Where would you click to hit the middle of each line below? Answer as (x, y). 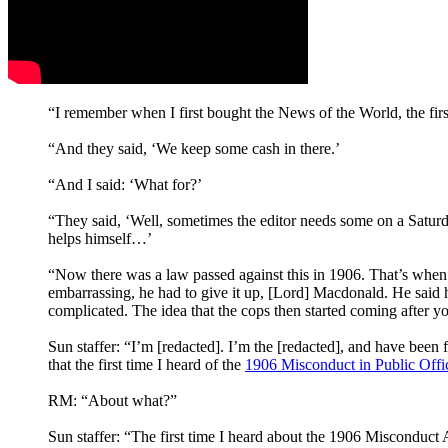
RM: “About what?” (112, 400)
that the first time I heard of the (146, 364)
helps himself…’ (100, 238)
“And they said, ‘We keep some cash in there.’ (194, 148)
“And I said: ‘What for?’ (125, 184)
